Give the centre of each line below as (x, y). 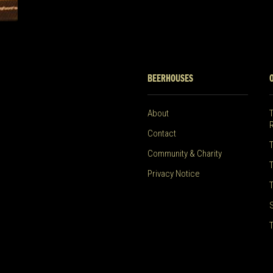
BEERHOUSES (170, 79)
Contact (161, 134)
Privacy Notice (173, 174)
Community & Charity (184, 154)
